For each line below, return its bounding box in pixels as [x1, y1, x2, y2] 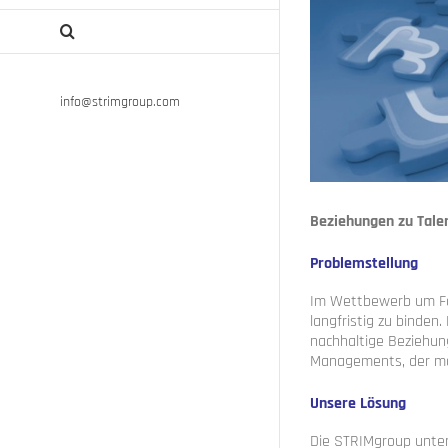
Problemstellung [310, 253, 418, 275]
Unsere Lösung [310, 393, 406, 415]
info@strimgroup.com [60, 92, 180, 111]
